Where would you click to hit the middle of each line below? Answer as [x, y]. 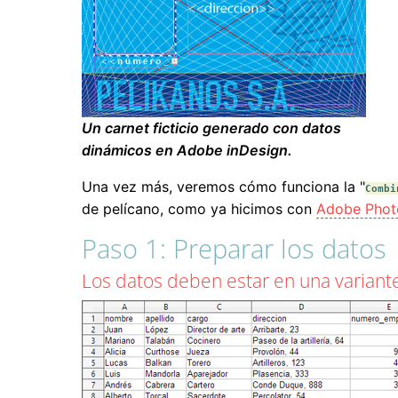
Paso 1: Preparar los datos [234, 249]
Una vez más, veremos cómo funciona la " [223, 187]
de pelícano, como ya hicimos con [199, 209]
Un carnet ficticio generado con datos [211, 128]
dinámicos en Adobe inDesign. [187, 151]
